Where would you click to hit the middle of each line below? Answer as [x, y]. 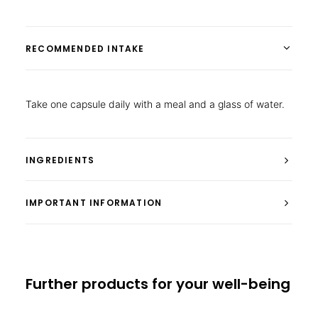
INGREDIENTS [60, 160]
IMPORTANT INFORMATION [94, 203]
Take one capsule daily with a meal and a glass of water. [155, 104]
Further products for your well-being [158, 284]
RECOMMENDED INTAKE [85, 49]
